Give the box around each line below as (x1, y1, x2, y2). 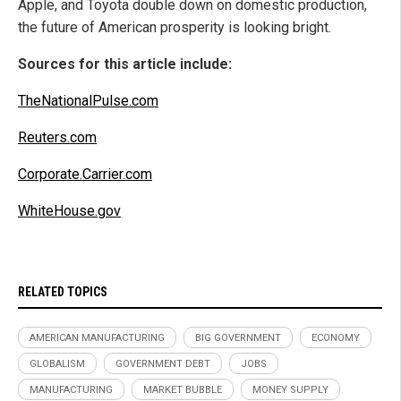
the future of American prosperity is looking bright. (18, 18, 331, 36)
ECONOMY (311, 331, 360, 344)
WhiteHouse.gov (18, 201, 121, 219)
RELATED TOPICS (18, 284, 107, 299)
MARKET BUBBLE (143, 383, 222, 396)
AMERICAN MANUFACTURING (30, 331, 165, 344)
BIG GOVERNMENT (195, 331, 281, 344)
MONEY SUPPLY (252, 383, 328, 396)
